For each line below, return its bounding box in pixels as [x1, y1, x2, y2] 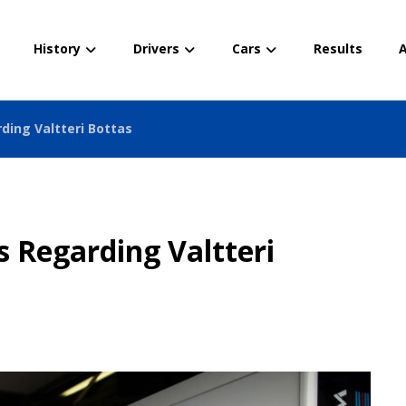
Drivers [133, 40, 180, 57]
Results [314, 40, 363, 57]
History [34, 40, 82, 57]
